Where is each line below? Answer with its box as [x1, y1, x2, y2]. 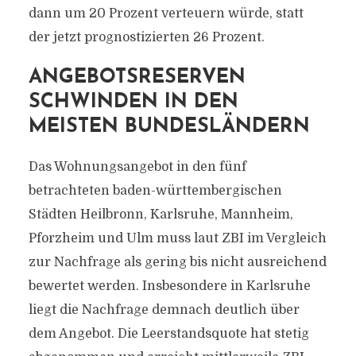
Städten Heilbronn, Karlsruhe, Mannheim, [28, 207, 293, 222]
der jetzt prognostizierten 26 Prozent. [28, 30, 265, 44]
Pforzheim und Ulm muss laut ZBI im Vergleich [28, 231, 327, 246]
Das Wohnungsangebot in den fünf [28, 160, 246, 174]
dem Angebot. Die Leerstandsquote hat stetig [28, 327, 309, 341]
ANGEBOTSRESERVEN [28, 68, 246, 87]
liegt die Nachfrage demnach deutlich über [28, 303, 300, 317]
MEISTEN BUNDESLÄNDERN [28, 117, 310, 137]
